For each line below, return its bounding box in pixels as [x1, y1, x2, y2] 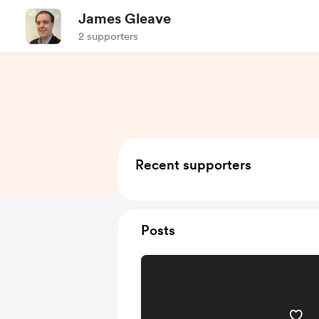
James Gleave [78, 10, 171, 27]
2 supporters [78, 30, 138, 43]
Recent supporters [135, 157, 251, 173]
